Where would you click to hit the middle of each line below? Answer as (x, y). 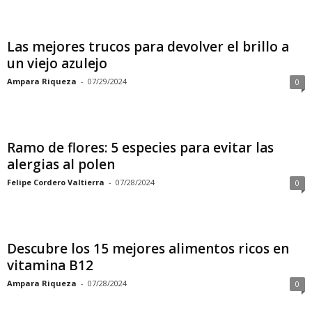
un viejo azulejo (57, 63)
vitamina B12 (50, 265)
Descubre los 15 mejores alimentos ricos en (148, 249)
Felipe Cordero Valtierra (56, 182)
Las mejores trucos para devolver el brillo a (148, 47)
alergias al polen (61, 164)
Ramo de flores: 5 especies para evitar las (140, 148)
